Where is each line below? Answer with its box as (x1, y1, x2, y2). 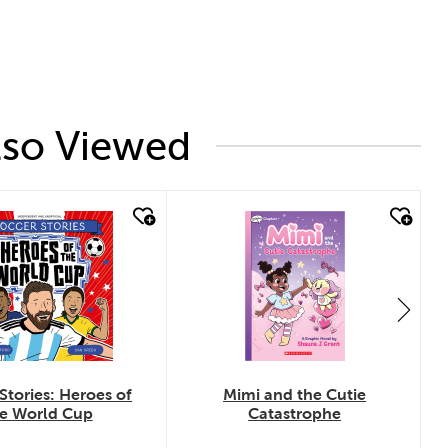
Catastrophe (248, 405, 342, 423)
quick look (243, 211, 319, 229)
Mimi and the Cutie (223, 386, 367, 404)
